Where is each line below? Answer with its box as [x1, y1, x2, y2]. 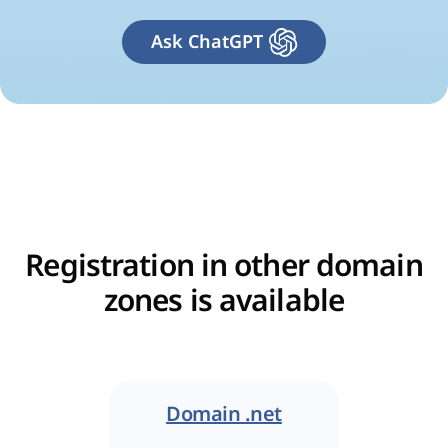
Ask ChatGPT [151, 31, 264, 53]
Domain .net [166, 402, 282, 427]
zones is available [103, 283, 345, 319]
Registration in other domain [25, 248, 423, 284]
